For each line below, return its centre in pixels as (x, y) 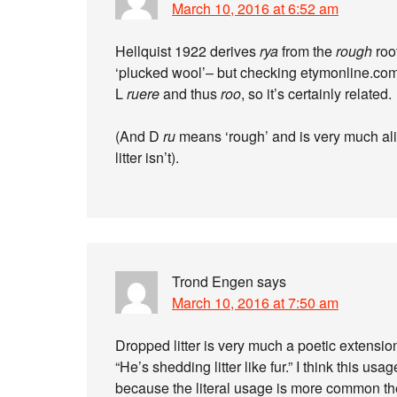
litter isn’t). (147, 157)
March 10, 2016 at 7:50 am (255, 303)
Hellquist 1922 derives (187, 51)
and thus (190, 93)
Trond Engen (213, 281)
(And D (139, 136)
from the (307, 51)
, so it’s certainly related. (316, 93)
